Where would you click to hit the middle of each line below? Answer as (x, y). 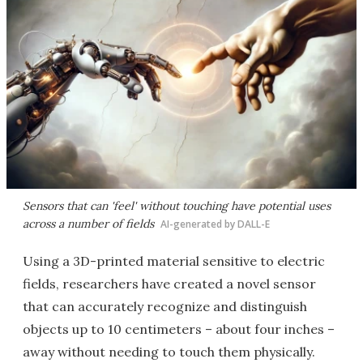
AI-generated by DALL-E (215, 224)
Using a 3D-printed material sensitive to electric (174, 261)
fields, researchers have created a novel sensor (169, 284)
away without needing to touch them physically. (169, 352)
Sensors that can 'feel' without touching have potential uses (177, 206)
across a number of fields (88, 224)
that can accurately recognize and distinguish (165, 306)
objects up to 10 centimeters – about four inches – (179, 329)
